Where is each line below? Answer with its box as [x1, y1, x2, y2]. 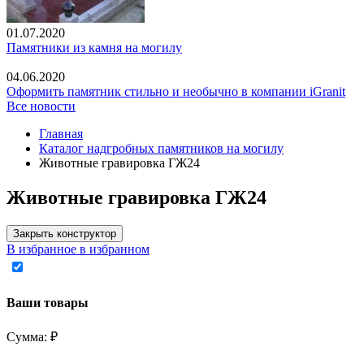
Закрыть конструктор [13, 227, 116, 240]
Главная [39, 127, 83, 141]
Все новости [6, 99, 76, 114]
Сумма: [6, 329, 50, 344]
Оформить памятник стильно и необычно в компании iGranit [6, 84, 345, 99]
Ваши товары [6, 295, 89, 310]
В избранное [6, 242, 76, 257]
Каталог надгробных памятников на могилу [39, 141, 284, 156]
